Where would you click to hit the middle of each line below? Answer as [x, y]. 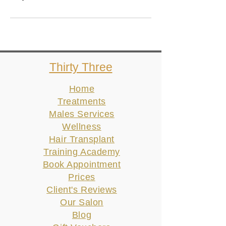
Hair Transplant [82, 139]
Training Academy [82, 152]
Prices [82, 177]
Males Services [82, 114]
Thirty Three [81, 67]
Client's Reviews [82, 190]
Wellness [82, 127]
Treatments [82, 101]
